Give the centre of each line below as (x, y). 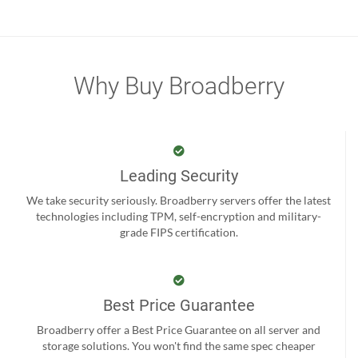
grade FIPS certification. (179, 232)
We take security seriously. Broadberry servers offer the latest (179, 200)
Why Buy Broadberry (179, 86)
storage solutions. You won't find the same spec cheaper (179, 346)
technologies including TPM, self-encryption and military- (179, 216)
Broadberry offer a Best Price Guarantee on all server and (179, 330)
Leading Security (179, 176)
